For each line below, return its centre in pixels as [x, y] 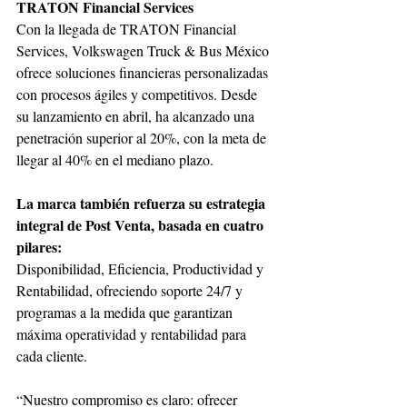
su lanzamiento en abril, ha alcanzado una [137, 115]
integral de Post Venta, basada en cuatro [142, 224]
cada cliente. [52, 355]
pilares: [39, 246]
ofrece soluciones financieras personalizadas [144, 72]
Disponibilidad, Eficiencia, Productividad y [142, 268]
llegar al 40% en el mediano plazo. [115, 159]
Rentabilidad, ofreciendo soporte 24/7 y [131, 290]
